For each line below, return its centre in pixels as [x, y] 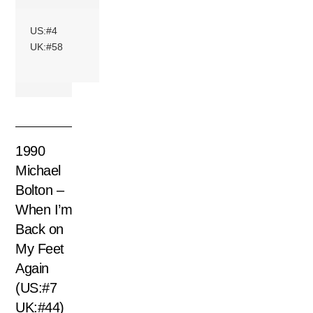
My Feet [40, 248]
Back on [39, 229]
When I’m [44, 209]
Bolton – [40, 190]
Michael [38, 170]
